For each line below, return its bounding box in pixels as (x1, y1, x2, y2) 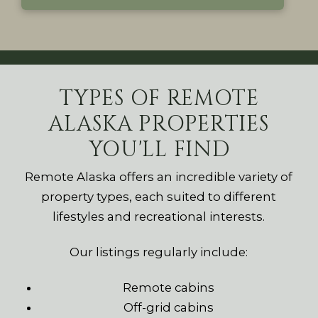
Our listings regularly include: (70, 244, 248, 259)
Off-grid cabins (124, 300, 214, 314)
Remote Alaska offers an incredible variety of (25, 169, 293, 184)
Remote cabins (123, 280, 215, 295)
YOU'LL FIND (88, 135, 230, 164)
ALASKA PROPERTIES (48, 109, 270, 138)
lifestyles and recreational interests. (53, 209, 265, 224)
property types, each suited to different (41, 189, 277, 204)
